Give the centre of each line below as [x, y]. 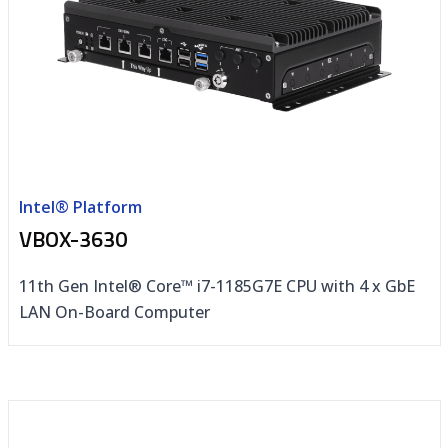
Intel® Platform [80, 206]
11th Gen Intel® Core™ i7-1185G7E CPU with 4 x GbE [216, 285]
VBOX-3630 [72, 238]
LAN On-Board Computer [114, 311]
